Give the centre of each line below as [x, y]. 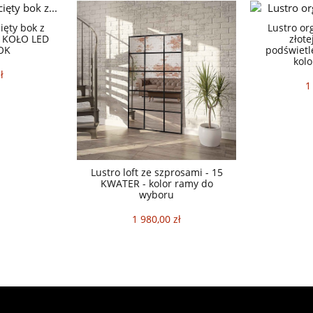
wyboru [156, 195]
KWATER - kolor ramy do [156, 184]
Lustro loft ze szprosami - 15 [156, 173]
